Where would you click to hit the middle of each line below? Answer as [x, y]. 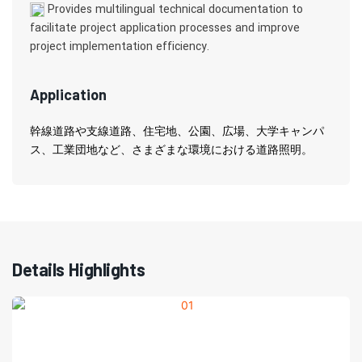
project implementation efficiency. [120, 47]
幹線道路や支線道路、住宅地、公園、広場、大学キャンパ [177, 132]
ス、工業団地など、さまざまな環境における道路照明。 [172, 150]
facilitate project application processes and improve [165, 28]
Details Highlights [79, 269]
